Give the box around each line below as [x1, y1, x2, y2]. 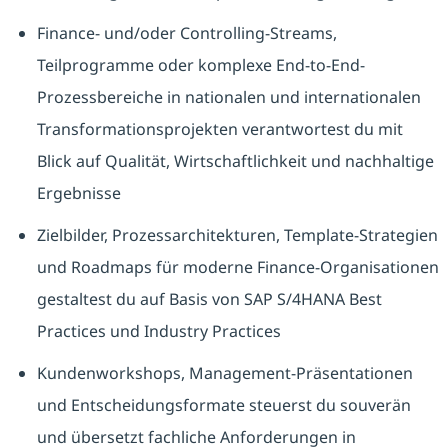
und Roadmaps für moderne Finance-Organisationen [36, 256, 439, 279]
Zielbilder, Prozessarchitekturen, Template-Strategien [36, 224, 438, 247]
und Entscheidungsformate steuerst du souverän [36, 394, 411, 417]
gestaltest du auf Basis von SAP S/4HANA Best [36, 288, 382, 311]
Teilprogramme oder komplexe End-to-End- [36, 54, 365, 77]
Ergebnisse [36, 182, 121, 205]
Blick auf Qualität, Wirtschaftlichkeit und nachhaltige [36, 150, 434, 173]
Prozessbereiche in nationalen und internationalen [36, 86, 421, 109]
